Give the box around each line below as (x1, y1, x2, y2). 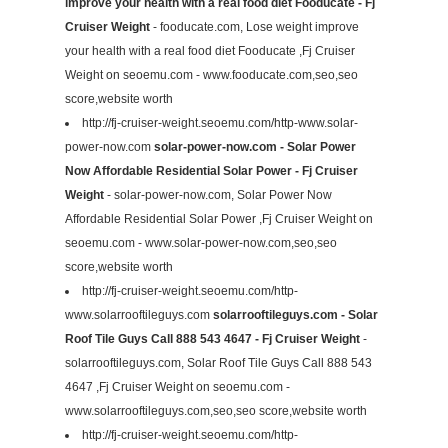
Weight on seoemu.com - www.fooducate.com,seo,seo (65, 68, 358, 83)
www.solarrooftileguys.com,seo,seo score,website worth (65, 404, 367, 419)
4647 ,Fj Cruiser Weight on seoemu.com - (65, 380, 290, 395)
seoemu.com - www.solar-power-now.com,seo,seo (65, 236, 337, 251)
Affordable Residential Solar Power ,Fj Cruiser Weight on (65, 212, 373, 227)
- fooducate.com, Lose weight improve (150, 20, 359, 35)
